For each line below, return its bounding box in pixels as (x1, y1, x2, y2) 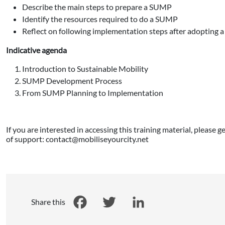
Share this (31, 197, 65, 207)
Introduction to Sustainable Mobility (22, 63, 148, 73)
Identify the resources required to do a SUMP (22, 14, 178, 24)
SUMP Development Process (22, 75, 122, 85)
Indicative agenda (6, 45, 67, 55)
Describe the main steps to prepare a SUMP (22, 2, 172, 12)
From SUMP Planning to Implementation (22, 87, 163, 97)
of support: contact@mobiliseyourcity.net (6, 134, 149, 144)
